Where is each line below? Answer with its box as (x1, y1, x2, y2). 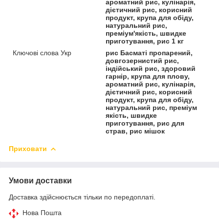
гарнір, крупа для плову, (106, 72, 190, 80)
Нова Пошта (22, 208, 62, 217)
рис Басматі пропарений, (106, 48, 193, 57)
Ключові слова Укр (13, 48, 71, 57)
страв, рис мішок (106, 127, 165, 135)
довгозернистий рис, (106, 56, 179, 65)
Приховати (9, 144, 47, 153)
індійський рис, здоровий (106, 64, 196, 72)
